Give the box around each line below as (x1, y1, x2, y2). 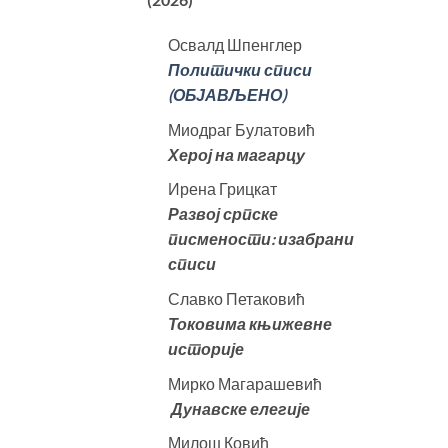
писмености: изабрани (167, 229, 354, 249)
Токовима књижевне (167, 314, 332, 334)
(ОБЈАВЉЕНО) (167, 85, 287, 105)
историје (167, 339, 244, 359)
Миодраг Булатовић (167, 119, 315, 139)
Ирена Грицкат (167, 179, 277, 199)
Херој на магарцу (167, 144, 305, 164)
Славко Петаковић (167, 289, 305, 309)
